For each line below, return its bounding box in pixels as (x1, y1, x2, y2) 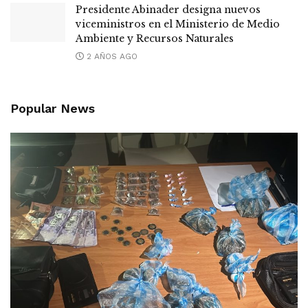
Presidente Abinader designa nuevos (76, 3, 261, 16)
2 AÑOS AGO (84, 51, 137, 61)
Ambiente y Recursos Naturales (76, 32, 234, 45)
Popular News (10, 100, 95, 115)
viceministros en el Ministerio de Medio (76, 17, 280, 30)
